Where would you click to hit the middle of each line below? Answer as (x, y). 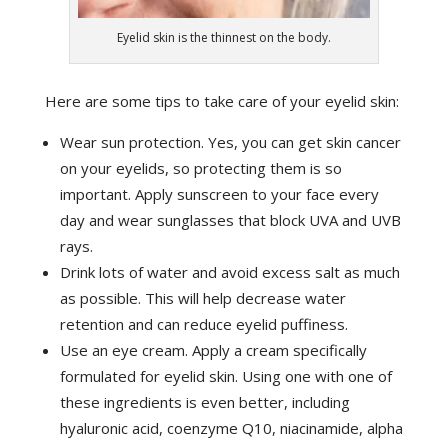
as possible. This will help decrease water (202, 297)
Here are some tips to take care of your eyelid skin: (221, 100)
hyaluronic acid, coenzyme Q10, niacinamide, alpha (231, 427)
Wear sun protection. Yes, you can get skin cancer (230, 141)
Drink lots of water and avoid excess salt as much (229, 271)
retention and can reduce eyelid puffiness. (203, 323)
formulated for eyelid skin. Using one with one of (225, 375)
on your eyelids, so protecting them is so (200, 167)
